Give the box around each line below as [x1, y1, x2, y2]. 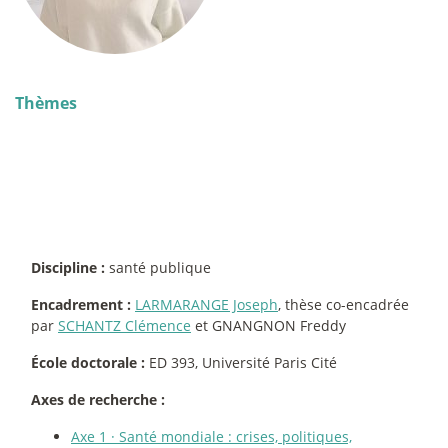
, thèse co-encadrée [278, 295, 409, 315]
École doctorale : [31, 353, 145, 373]
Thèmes [15, 92, 77, 115]
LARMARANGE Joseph [135, 295, 278, 315]
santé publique [105, 258, 211, 278]
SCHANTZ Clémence [58, 316, 191, 336]
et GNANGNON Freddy [191, 316, 346, 336]
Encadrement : [31, 295, 131, 315]
